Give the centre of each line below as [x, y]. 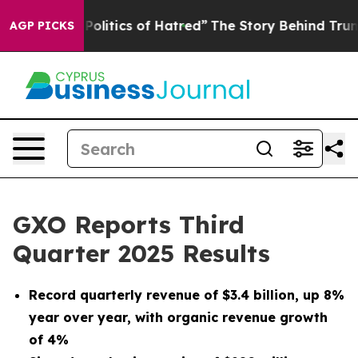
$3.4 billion [259, 295]
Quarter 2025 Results [141, 253]
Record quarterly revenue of [125, 295]
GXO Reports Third [129, 225]
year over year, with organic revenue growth [178, 317]
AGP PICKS [42, 26]
